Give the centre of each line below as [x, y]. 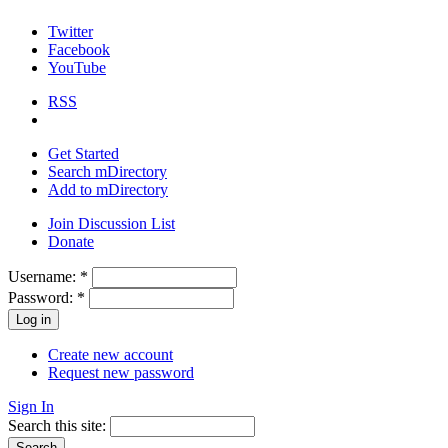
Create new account [110, 355]
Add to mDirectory [108, 190]
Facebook [79, 50]
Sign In [31, 407]
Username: [44, 277]
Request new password [121, 373]
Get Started [83, 154]
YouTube [77, 68]
